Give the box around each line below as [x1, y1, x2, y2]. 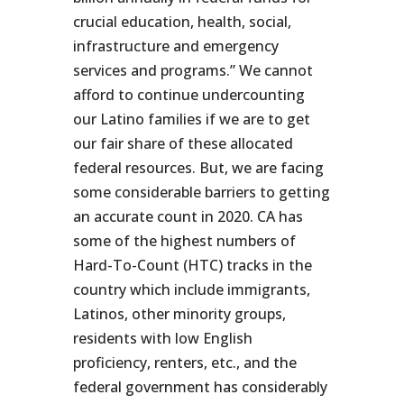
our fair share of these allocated [72, 133, 293, 153]
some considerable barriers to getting [72, 182, 330, 202]
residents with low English [72, 328, 252, 348]
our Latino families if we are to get [72, 109, 310, 129]
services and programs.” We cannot [72, 60, 313, 80]
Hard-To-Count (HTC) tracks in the [72, 255, 312, 275]
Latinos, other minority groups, [72, 304, 286, 324]
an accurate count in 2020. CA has [72, 207, 303, 226]
